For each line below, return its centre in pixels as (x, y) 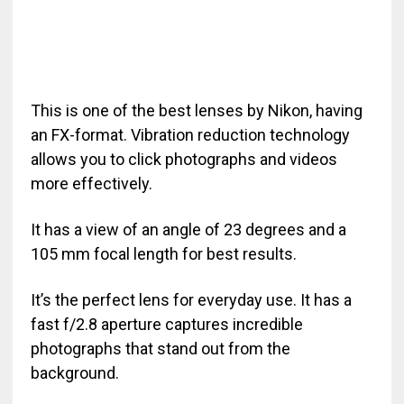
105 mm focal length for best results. (163, 254)
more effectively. (91, 184)
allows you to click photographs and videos (184, 160)
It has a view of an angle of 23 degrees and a (188, 230)
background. (74, 373)
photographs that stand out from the (160, 349)
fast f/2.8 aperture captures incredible (166, 325)
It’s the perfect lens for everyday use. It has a (191, 300)
